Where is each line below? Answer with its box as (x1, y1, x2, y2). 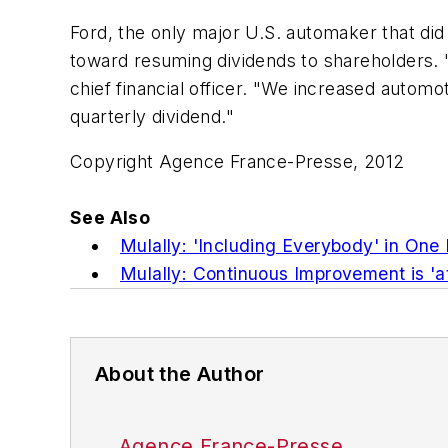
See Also (70, 207, 151, 229)
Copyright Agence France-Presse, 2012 (70, 151, 405, 173)
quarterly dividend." (70, 105, 234, 127)
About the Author (95, 362, 265, 387)
